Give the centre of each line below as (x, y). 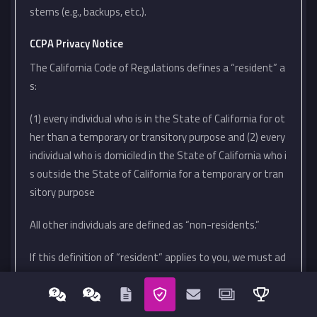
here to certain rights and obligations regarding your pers (157, 276)
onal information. (69, 294)
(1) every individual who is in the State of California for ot (157, 119)
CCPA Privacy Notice (76, 44)
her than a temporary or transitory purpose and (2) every (157, 137)
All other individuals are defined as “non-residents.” (145, 225)
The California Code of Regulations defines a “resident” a (157, 68)
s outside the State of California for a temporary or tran (157, 174)
